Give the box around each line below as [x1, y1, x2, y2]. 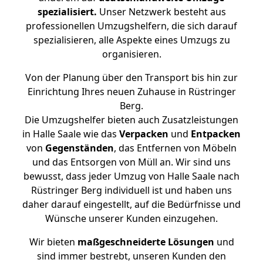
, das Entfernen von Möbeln [114, 141, 237, 154]
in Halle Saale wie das [22, 127, 119, 140]
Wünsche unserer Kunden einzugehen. [45, 212, 218, 225]
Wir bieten [29, 235, 77, 248]
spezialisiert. [37, 5, 97, 18]
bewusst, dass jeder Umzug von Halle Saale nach [23, 170, 240, 183]
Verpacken [119, 127, 168, 140]
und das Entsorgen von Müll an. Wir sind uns [32, 156, 231, 168]
